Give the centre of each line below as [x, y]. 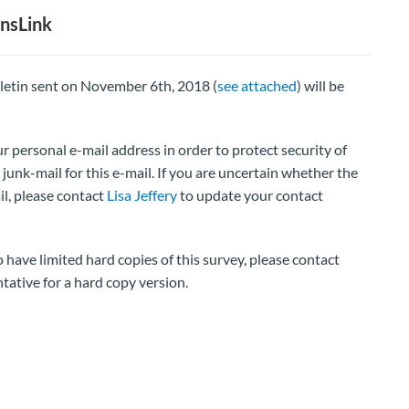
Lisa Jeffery [142, 194]
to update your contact [250, 194]
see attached [257, 85]
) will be [320, 85]
